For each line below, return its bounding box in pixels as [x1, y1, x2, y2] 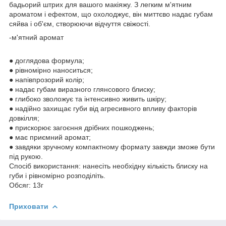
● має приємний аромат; [9, 133, 91, 141]
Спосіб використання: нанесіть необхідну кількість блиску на [9, 161, 208, 170]
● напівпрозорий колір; [9, 75, 84, 84]
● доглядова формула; [9, 56, 84, 65]
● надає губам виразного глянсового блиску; [9, 85, 155, 93]
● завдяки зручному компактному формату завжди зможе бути [9, 142, 215, 151]
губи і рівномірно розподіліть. [9, 171, 105, 180]
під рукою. [9, 152, 43, 160]
